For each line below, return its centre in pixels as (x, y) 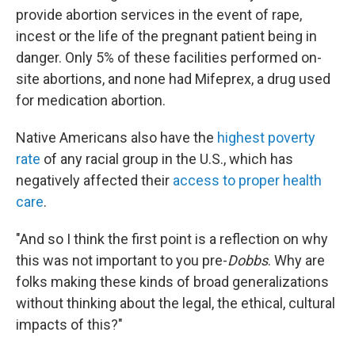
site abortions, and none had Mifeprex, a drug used (173, 79)
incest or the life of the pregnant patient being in (166, 36)
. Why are (296, 261)
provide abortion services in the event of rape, (159, 15)
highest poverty (266, 138)
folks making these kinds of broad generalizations (172, 282)
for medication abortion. (91, 101)
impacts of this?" (69, 325)
